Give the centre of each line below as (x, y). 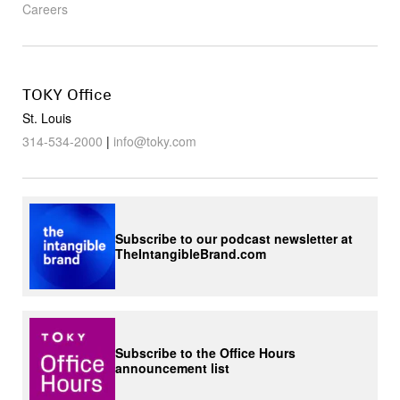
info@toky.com (155, 141)
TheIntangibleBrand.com (191, 254)
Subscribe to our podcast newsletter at (234, 238)
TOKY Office (67, 95)
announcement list (172, 368)
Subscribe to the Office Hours (205, 353)
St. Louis (47, 118)
